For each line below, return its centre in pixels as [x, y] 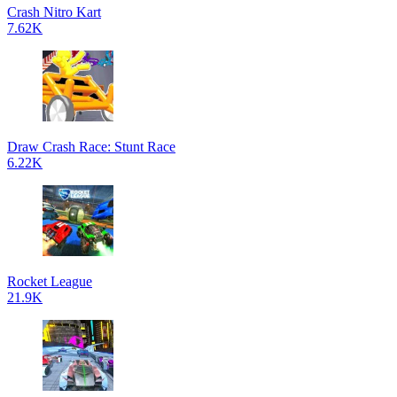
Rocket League [50, 281]
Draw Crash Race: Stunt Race [91, 147]
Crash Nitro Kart [54, 12]
